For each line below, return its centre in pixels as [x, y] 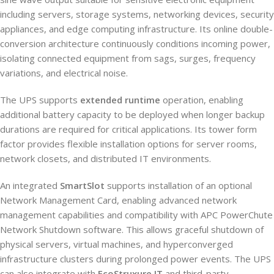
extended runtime [120, 100]
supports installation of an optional [178, 186]
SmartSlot [82, 186]
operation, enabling [202, 100]
